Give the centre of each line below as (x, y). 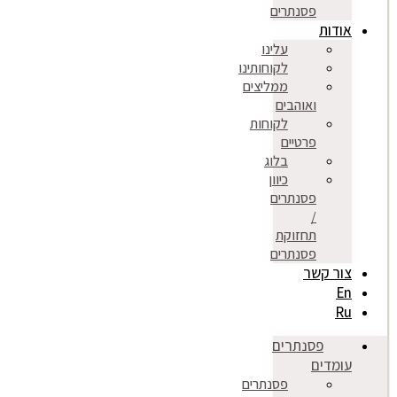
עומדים (331, 365)
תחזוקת (296, 235)
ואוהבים (296, 105)
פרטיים (299, 142)
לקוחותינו (263, 68)
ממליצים (265, 86)
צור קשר (327, 273)
